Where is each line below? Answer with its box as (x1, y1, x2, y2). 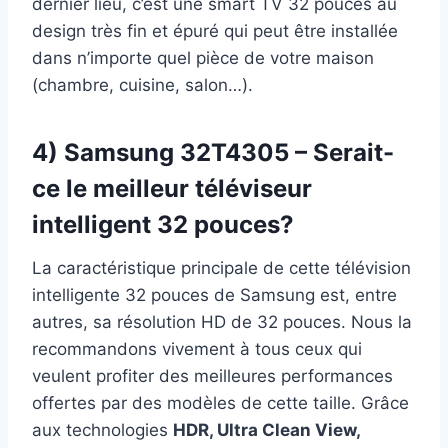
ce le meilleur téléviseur (32, 173, 312, 203)
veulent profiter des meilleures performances (32, 365, 393, 386)
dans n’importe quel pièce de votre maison (32, 47, 374, 68)
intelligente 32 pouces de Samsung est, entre (32, 284, 397, 305)
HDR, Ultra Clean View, (173, 419, 360, 440)
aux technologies (32, 419, 173, 440)
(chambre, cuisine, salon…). (32, 74, 253, 95)
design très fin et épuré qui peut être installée (32, 20, 398, 41)
